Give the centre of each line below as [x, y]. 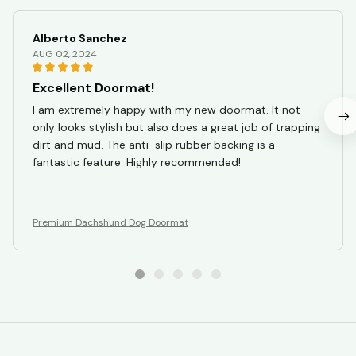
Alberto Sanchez [80, 39]
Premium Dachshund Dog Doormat [110, 223]
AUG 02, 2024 [65, 54]
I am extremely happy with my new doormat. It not [166, 110]
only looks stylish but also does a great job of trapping [176, 128]
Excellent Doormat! [93, 88]
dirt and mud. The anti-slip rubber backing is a [154, 145]
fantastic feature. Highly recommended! [137, 163]
